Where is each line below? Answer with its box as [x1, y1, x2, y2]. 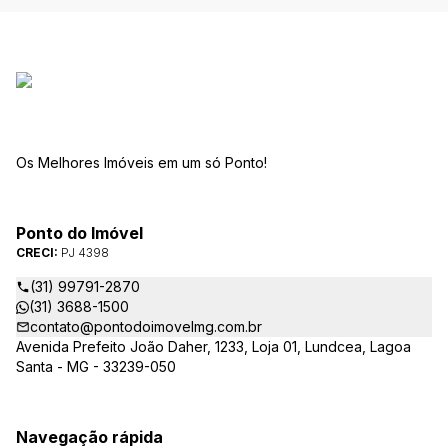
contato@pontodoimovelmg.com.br [30, 318, 262, 335]
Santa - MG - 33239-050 [16, 358, 176, 375]
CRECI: [16, 245, 61, 260]
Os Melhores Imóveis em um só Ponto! [16, 154, 267, 171]
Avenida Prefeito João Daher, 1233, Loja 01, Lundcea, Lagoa [16, 338, 411, 355]
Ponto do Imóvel [16, 223, 143, 243]
